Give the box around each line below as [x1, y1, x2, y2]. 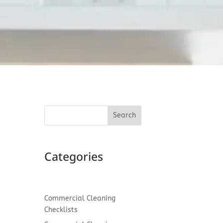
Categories [44, 148, 104, 164]
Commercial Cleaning [44, 194, 116, 203]
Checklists [44, 206, 78, 215]
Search [112, 111, 136, 120]
